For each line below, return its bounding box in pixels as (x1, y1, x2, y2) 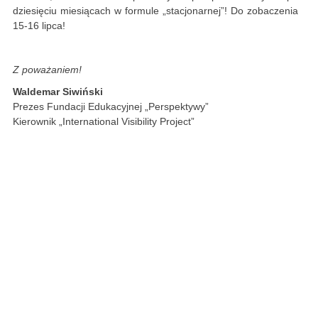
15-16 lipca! (13, 20, 65, 32)
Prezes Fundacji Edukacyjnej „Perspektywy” (13, 101, 209, 113)
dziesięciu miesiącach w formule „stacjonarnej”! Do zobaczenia (13, 5, 298, 17)
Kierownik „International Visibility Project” (13, 116, 194, 128)
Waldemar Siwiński (13, 86, 103, 98)
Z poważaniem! (13, 64, 82, 76)
